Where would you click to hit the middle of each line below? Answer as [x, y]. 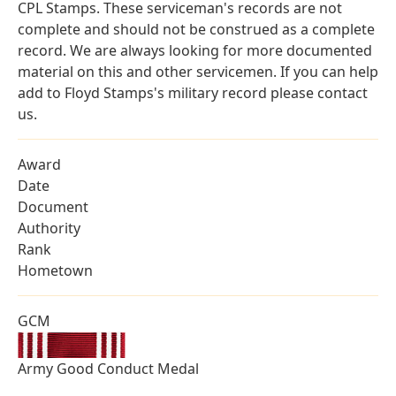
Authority [49, 228]
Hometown [55, 271]
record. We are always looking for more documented [195, 51]
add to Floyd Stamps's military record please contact [193, 93]
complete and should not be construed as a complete [196, 30]
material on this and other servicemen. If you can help [198, 72]
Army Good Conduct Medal [108, 369]
